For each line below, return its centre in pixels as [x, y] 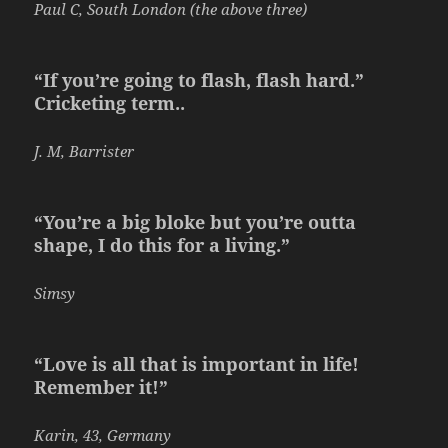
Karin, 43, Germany [103, 435]
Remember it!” [101, 387]
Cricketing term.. [110, 103]
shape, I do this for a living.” [162, 245]
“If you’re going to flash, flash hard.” [199, 80]
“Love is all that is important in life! [197, 364]
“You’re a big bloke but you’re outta [195, 222]
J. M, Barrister [84, 151]
